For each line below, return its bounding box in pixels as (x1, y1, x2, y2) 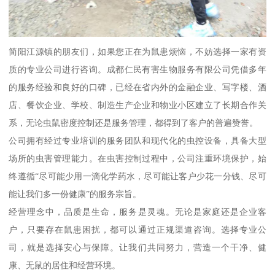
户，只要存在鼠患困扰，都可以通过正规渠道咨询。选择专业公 (9, 225, 266, 235)
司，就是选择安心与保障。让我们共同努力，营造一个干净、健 (9, 242, 266, 253)
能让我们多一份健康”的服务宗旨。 (9, 189, 142, 199)
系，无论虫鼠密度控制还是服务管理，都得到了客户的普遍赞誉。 (9, 118, 258, 128)
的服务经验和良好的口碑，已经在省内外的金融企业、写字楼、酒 (9, 82, 266, 93)
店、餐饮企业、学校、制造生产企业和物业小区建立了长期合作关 (9, 100, 266, 110)
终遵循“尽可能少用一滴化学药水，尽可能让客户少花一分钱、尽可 (9, 171, 266, 182)
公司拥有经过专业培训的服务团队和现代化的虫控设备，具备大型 (9, 136, 266, 146)
